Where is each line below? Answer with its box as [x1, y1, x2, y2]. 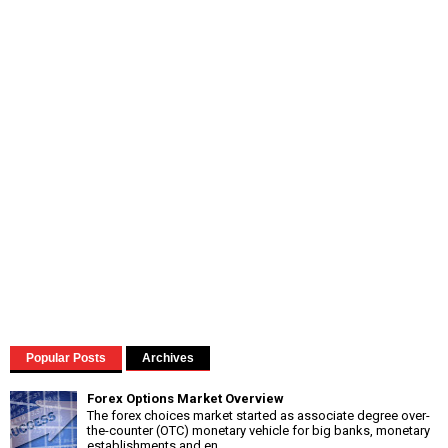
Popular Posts [26, 350, 106, 365]
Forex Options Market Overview [87, 390, 284, 406]
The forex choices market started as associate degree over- [87, 408, 430, 424]
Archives [142, 350, 194, 365]
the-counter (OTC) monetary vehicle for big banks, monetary [87, 423, 430, 439]
